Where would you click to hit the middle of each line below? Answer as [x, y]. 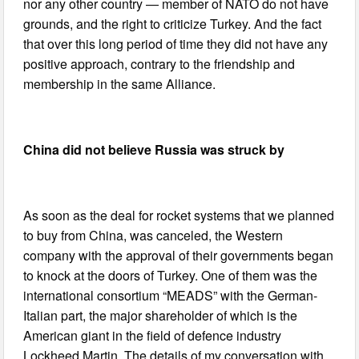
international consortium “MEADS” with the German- [171, 296]
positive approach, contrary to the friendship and [159, 64]
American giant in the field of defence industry [153, 336]
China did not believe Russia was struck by [154, 150]
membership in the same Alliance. [120, 84]
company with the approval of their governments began [179, 256]
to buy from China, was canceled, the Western [153, 236]
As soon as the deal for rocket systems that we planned [179, 216]
